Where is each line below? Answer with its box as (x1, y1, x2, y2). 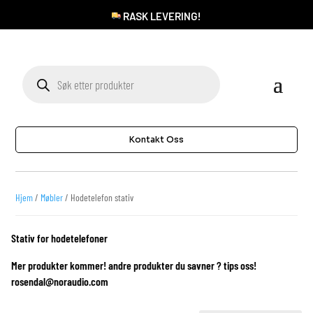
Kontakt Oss (129, 134, 184, 145)
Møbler (41, 191, 64, 203)
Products (22, 64, 52, 75)
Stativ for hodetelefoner (10, 231, 108, 245)
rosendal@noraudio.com (10, 275, 108, 288)
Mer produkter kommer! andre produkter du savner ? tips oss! (10, 259, 259, 272)
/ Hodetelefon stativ (63, 191, 134, 203)
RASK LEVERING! (121, 10, 201, 22)
